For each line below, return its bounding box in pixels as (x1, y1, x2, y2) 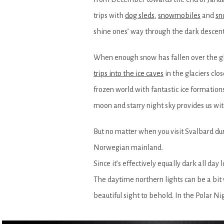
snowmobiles (158, 11, 200, 19)
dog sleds (125, 11, 154, 19)
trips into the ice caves (93, 69, 163, 77)
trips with (93, 11, 125, 19)
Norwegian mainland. (93, 143, 163, 151)
